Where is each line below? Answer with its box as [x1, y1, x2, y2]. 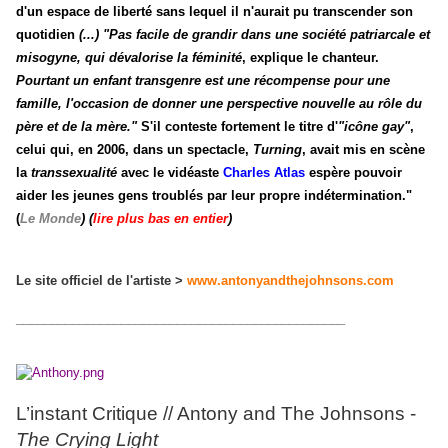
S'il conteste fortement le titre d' [137, 118, 338, 134]
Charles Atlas [223, 164, 305, 180]
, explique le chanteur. [242, 49, 379, 65]
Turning [253, 141, 302, 157]
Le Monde [20, 210, 81, 226]
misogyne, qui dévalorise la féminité [16, 49, 242, 65]
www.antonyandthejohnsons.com [187, 272, 394, 288]
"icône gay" [338, 118, 410, 134]
